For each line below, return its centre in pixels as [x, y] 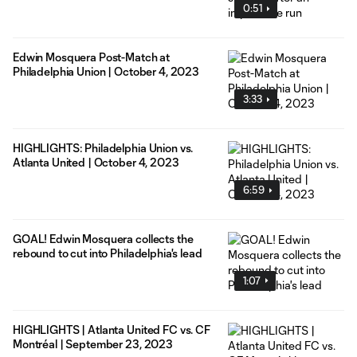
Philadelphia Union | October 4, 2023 [106, 72]
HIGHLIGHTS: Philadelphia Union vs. [103, 148]
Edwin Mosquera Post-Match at [92, 57]
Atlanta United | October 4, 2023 [96, 163]
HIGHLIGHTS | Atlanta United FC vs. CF [112, 329]
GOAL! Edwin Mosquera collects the [103, 239]
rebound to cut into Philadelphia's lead [108, 253]
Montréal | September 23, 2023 [93, 343]
